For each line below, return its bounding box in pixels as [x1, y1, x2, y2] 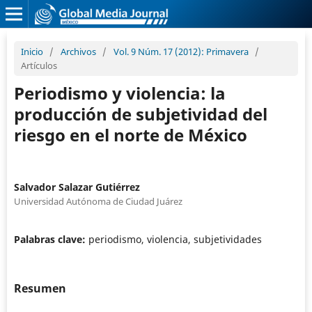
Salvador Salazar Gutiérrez [13, 180, 140, 194]
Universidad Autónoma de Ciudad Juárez [13, 194, 182, 208]
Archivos [60, 45, 96, 58]
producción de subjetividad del [13, 102, 267, 125]
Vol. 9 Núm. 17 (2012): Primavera [113, 45, 249, 58]
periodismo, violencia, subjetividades [88, 232, 262, 246]
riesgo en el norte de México [13, 123, 247, 146]
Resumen [13, 280, 66, 296]
